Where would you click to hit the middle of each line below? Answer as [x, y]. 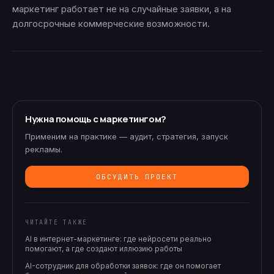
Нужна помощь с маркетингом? [96, 119]
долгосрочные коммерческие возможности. [111, 24]
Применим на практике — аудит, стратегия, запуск [127, 137]
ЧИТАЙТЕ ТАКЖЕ [56, 223]
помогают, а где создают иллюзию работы [104, 249]
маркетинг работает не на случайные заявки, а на [122, 9]
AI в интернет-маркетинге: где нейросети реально [118, 239]
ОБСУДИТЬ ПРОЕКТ [137, 177]
